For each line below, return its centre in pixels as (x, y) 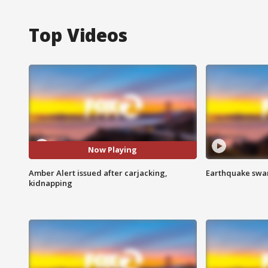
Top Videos (78, 35)
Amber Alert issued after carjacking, (98, 173)
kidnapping (51, 183)
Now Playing (113, 150)
